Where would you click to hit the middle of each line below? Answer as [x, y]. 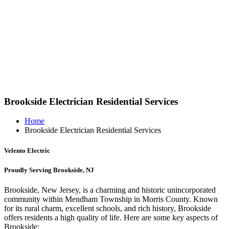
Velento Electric [27, 150]
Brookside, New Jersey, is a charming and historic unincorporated [110, 190]
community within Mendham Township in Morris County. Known [111, 199]
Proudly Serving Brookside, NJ [49, 170]
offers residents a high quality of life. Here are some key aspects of [111, 217]
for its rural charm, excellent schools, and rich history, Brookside [108, 208]
